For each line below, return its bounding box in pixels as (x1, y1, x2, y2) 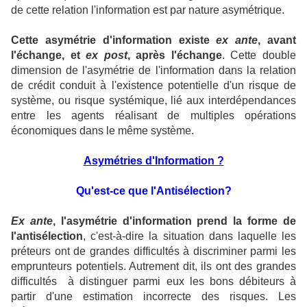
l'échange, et (11, 49, 86, 61)
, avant (258, 34, 297, 46)
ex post (86, 49, 127, 61)
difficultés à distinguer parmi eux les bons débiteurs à (11, 275, 296, 287)
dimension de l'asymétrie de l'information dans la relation (11, 64, 296, 76)
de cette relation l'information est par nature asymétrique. (11, 4, 287, 16)
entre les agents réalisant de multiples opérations (11, 110, 296, 121)
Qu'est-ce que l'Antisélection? (75, 185, 232, 197)
